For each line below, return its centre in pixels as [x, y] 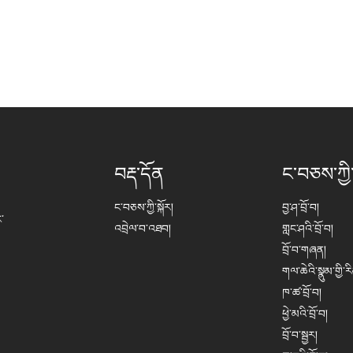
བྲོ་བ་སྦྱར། [299, 334]
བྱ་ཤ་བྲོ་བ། [300, 206]
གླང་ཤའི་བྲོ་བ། [307, 228]
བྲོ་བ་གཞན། [304, 249]
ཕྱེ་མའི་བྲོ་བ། [305, 313]
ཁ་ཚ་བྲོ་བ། [301, 292]
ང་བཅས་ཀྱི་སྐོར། [144, 206]
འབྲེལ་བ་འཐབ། [143, 228]
